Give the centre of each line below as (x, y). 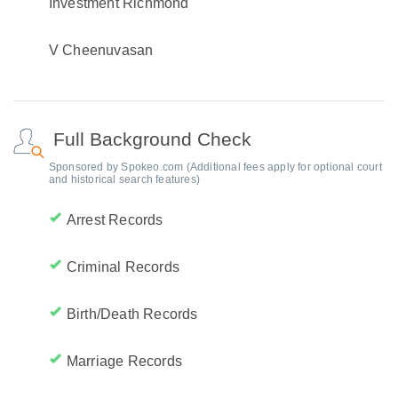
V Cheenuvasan (101, 50)
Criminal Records (123, 267)
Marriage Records (124, 361)
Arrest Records (115, 220)
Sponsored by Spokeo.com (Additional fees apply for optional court (215, 167)
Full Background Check (152, 139)
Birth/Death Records (132, 314)
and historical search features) (124, 179)
